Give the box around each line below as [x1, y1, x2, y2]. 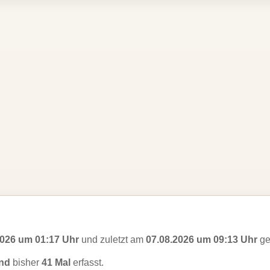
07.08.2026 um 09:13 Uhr [146, 234, 257, 245]
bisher [10, 257, 42, 268]
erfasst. [71, 257, 104, 268]
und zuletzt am [79, 234, 146, 245]
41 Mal [42, 257, 71, 268]
